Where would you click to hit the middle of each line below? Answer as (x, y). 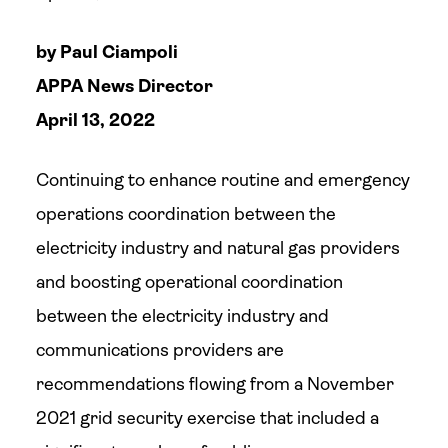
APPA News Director (124, 86)
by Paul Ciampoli (106, 52)
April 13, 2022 (95, 120)
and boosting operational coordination (189, 282)
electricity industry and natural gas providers (217, 248)
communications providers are (159, 350)
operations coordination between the (185, 214)
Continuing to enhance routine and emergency (222, 180)
